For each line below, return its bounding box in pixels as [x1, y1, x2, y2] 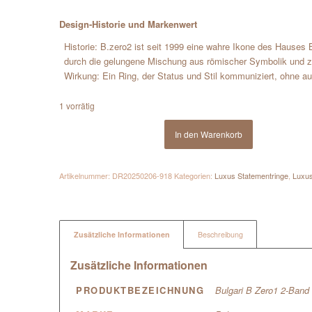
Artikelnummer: [59, 170, 113, 182]
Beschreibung [198, 229, 244, 240]
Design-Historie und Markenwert [59, 17, 198, 31]
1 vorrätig [59, 100, 95, 112]
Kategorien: [174, 170, 215, 182]
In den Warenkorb [175, 128, 243, 141]
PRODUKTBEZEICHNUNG [76, 283, 205, 297]
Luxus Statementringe [214, 170, 289, 182]
